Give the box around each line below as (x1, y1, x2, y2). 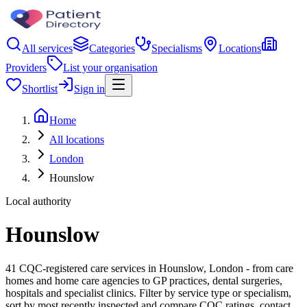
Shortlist (22, 83, 58, 95)
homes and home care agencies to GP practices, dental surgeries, (5, 274, 282, 286)
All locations (49, 134, 104, 145)
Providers (5, 62, 47, 73)
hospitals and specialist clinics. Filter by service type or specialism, (5, 286, 291, 299)
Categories (89, 42, 135, 54)
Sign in (74, 83, 105, 95)
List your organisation (63, 62, 158, 73)
